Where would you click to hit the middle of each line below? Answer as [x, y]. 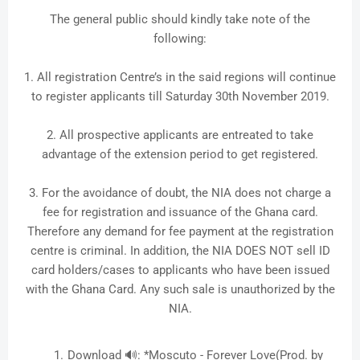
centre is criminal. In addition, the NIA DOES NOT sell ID [180, 251]
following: [180, 39]
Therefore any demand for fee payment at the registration [180, 232]
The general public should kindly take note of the [180, 20]
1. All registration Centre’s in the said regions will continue [180, 78]
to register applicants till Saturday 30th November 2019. [180, 97]
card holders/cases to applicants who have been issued [180, 270]
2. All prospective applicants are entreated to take [180, 135]
